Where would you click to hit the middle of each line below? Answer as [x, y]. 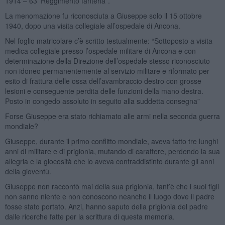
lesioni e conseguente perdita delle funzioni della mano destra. [104, 91]
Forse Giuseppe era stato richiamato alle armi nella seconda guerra [112, 116]
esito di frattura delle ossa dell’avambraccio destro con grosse [103, 81]
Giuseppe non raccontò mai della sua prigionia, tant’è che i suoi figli [112, 186]
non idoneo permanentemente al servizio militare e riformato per [107, 71]
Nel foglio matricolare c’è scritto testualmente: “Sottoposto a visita [108, 40]
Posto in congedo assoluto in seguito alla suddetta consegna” [102, 101]
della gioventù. [28, 171]
